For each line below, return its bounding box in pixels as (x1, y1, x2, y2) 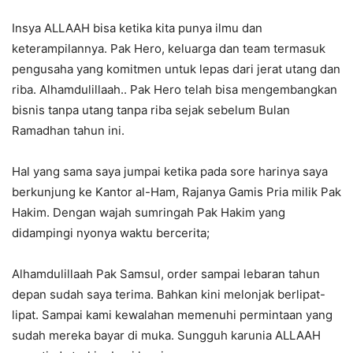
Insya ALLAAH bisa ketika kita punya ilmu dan (12, 20, 262, 36)
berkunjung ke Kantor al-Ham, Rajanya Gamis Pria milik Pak (12, 184, 341, 200)
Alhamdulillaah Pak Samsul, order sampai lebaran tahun (12, 266, 320, 282)
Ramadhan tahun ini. (12, 123, 124, 139)
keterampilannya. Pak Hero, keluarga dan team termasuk (12, 41, 325, 57)
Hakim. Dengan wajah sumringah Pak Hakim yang (12, 205, 285, 221)
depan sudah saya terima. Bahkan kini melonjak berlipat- (12, 287, 325, 303)
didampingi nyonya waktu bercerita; (12, 225, 210, 241)
